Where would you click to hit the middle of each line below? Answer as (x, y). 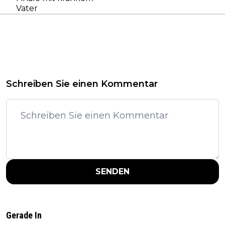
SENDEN (113, 171)
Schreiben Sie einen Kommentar (82, 84)
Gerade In (24, 215)
